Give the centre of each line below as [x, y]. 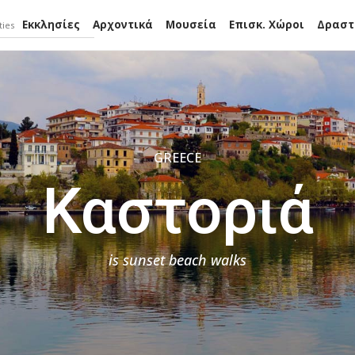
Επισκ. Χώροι [266, 25]
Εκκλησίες [51, 25]
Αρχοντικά [122, 25]
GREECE [177, 158]
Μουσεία [191, 25]
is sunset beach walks [177, 260]
